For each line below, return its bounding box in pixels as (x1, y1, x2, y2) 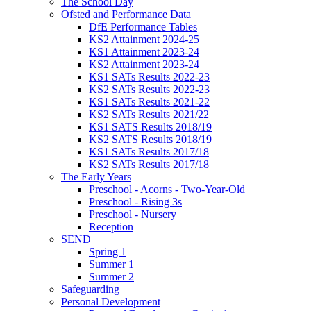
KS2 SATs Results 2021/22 (89, 108, 209, 120)
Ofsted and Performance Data (61, 8, 191, 20)
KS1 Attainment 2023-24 (89, 45, 199, 58)
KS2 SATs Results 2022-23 (89, 83, 210, 95)
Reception (89, 220, 133, 233)
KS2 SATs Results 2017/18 (89, 158, 209, 170)
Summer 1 (89, 258, 134, 270)
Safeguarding (61, 283, 119, 295)
